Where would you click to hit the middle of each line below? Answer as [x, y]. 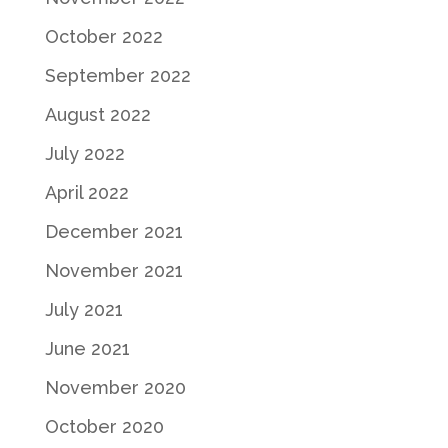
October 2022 [103, 36]
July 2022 [84, 153]
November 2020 [115, 387]
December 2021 [113, 231]
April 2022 [86, 192]
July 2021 [83, 309]
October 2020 [104, 426]
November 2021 [113, 270]
